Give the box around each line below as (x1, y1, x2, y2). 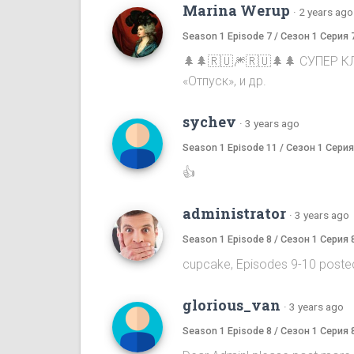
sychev (183, 111, 236, 131)
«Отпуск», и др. (183, 73, 266, 88)
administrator (183, 203, 286, 223)
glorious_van (183, 295, 281, 314)
